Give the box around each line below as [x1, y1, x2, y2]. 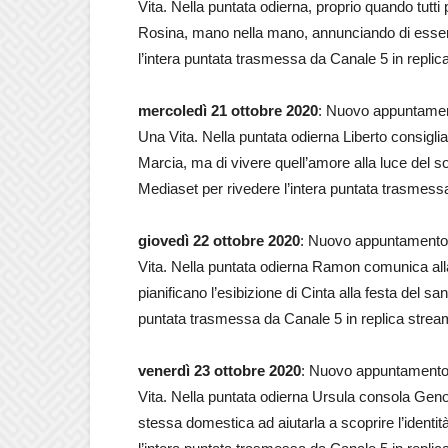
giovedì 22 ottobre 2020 [138, 232, 300, 249]
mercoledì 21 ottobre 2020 [138, 102, 318, 119]
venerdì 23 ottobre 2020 [138, 362, 301, 379]
